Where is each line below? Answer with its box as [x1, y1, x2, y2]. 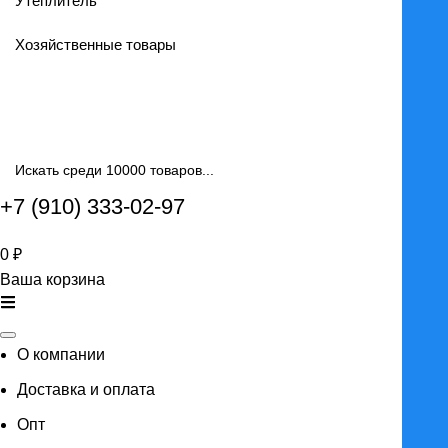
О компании [17, 346, 105, 364]
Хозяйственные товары [15, 36, 176, 54]
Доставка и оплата [17, 381, 155, 399]
